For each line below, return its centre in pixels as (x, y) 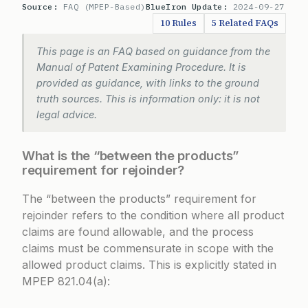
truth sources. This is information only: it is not (148, 99)
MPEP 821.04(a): (66, 281)
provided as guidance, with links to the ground (148, 83)
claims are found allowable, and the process (138, 231)
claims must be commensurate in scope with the (148, 248)
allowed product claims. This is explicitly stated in (149, 264)
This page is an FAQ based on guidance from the (153, 51)
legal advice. (67, 114)
